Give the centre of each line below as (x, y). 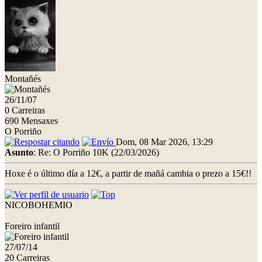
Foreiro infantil (32, 226)
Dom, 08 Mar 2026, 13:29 (164, 142)
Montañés (23, 78)
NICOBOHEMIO (39, 205)
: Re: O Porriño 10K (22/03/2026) (96, 152)
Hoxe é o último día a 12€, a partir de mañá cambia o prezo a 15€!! (128, 173)
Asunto (19, 152)
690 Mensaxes (31, 120)
